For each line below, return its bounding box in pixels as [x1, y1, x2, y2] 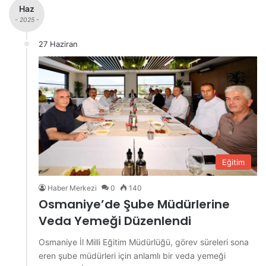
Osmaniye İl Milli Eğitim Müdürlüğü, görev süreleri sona [39, 236, 249, 247]
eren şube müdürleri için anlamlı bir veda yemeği [39, 250, 226, 261]
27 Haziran [39, 39, 78, 49]
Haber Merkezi [47, 183, 97, 192]
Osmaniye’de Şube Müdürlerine [39, 195, 230, 213]
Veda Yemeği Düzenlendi [39, 212, 191, 229]
